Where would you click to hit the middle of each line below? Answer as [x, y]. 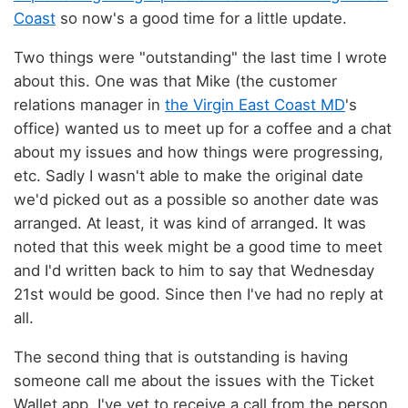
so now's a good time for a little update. [201, 18]
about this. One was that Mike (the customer [175, 81]
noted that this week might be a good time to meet [198, 246]
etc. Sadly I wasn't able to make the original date [189, 175]
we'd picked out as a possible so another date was [196, 199]
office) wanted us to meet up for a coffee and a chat [203, 128]
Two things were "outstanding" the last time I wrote [200, 57]
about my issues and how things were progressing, [199, 152]
